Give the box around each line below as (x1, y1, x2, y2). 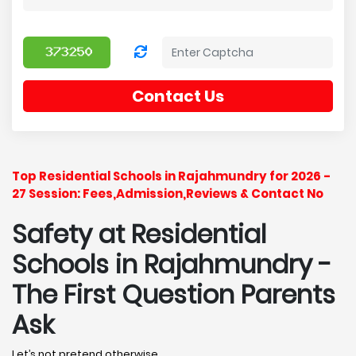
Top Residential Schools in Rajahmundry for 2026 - (12, 168, 331, 184)
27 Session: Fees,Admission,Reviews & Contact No (12, 185, 323, 202)
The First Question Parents (12, 277, 335, 312)
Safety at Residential (12, 216, 266, 252)
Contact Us (132, 85, 224, 107)
